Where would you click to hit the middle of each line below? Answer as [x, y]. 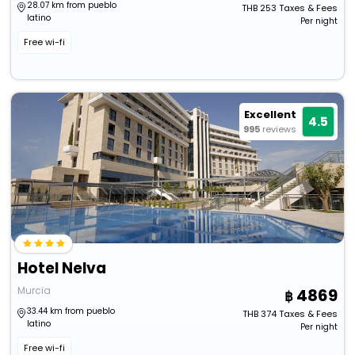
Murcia [34, 291]
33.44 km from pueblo [71, 311]
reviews [279, 130]
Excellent [270, 115]
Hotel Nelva [62, 269]
